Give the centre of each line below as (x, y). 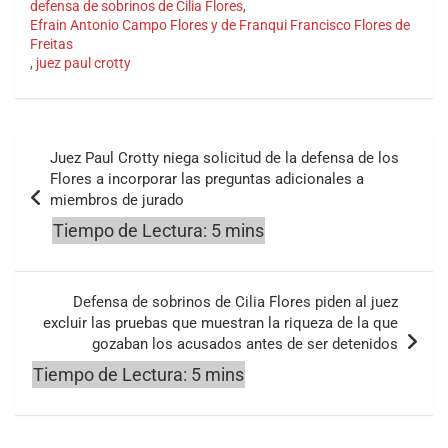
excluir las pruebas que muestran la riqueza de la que (220, 322)
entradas (62, 206)
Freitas (51, 43)
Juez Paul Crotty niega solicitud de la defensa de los (224, 157)
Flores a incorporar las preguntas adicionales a (207, 178)
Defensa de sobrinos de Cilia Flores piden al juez (235, 301)
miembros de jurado (117, 199)
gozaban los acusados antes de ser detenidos (245, 343)
